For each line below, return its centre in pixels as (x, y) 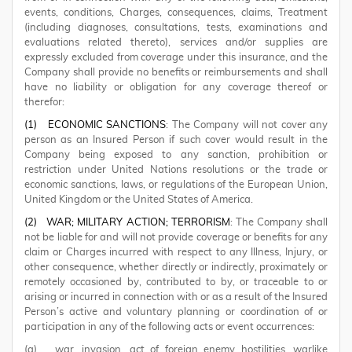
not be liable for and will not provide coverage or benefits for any (176, 238)
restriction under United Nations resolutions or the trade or (176, 170)
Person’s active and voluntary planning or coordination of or (176, 312)
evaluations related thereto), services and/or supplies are (176, 43)
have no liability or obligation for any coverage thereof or (176, 88)
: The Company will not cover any (247, 125)
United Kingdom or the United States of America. (139, 200)
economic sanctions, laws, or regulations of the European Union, (176, 185)
